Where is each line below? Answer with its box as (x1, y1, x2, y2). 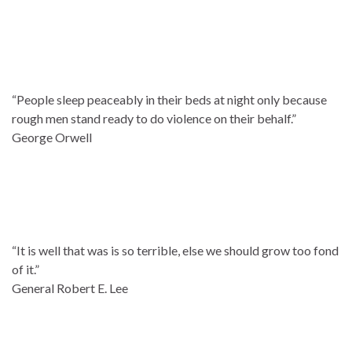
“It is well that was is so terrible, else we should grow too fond (12, 242, 339, 258)
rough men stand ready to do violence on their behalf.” (12, 110, 296, 126)
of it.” (12, 261, 39, 277)
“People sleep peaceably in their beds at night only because (12, 91, 327, 107)
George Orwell (12, 129, 92, 145)
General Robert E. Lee (12, 280, 128, 295)
